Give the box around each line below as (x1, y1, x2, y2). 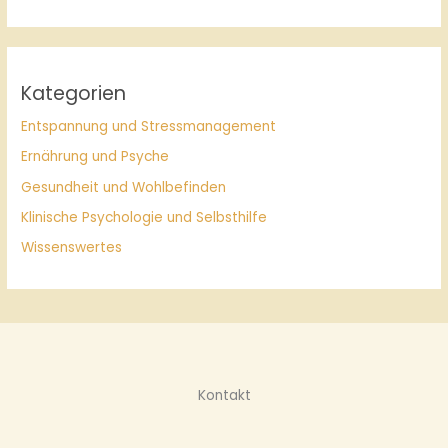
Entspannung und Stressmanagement (21, 116, 277, 136)
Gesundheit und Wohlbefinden (21, 177, 227, 197)
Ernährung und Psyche (21, 147, 170, 167)
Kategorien (21, 79, 127, 107)
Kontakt (197, 385, 251, 405)
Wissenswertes (21, 238, 123, 258)
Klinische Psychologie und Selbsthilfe (21, 207, 268, 227)
